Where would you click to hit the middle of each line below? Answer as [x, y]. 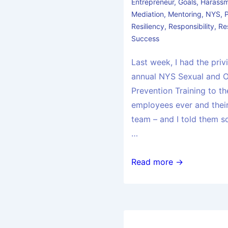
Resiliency [148, 26]
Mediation [148, 14]
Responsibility [192, 26]
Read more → [158, 162]
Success [146, 39]
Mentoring [185, 14]
